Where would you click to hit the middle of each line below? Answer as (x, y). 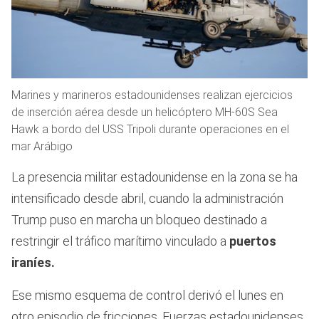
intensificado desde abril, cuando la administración (147, 198)
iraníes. (33, 262)
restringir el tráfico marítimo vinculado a (119, 241)
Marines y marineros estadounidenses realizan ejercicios (152, 95)
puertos (251, 241)
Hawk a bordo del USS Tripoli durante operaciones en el (150, 129)
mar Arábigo (42, 146)
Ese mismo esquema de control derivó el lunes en (147, 295)
